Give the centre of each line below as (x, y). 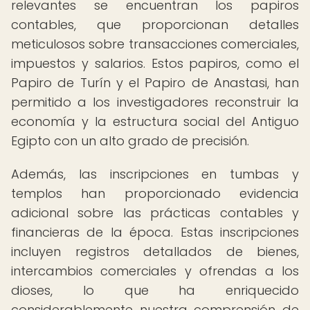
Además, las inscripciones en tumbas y (155, 174)
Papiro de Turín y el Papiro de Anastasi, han (155, 83)
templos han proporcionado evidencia (155, 193)
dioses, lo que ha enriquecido (155, 290)
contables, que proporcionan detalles (155, 25)
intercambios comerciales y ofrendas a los (155, 271)
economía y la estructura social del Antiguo (155, 121)
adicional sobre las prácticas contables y (155, 213)
